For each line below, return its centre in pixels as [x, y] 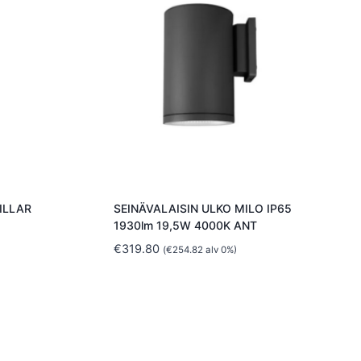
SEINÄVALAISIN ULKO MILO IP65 [203, 209]
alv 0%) [220, 250]
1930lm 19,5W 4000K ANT [185, 226]
